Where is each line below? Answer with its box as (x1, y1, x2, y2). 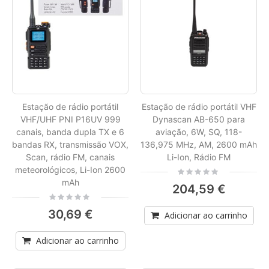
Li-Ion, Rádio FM (167, 152, 231, 163)
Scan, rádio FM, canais (26, 152, 115, 163)
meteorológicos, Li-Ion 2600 (15, 165, 125, 175)
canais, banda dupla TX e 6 (16, 127, 124, 138)
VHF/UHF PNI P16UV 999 (20, 114, 121, 125)
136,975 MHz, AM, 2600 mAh (141, 139, 257, 150)
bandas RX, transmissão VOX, (12, 139, 128, 150)
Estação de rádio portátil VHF (141, 101, 256, 112)
